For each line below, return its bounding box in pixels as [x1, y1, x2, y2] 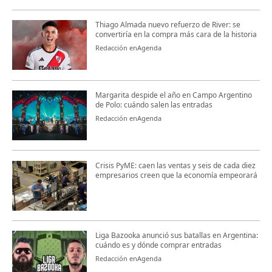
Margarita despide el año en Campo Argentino [95, 89, 252, 100]
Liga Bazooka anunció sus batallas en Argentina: [95, 230, 258, 241]
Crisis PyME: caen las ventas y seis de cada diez [95, 160, 256, 171]
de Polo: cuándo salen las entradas [95, 99, 212, 110]
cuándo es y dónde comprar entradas [95, 240, 222, 251]
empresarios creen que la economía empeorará [95, 169, 257, 180]
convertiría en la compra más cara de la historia [95, 29, 257, 40]
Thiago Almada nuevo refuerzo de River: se [95, 19, 240, 30]
